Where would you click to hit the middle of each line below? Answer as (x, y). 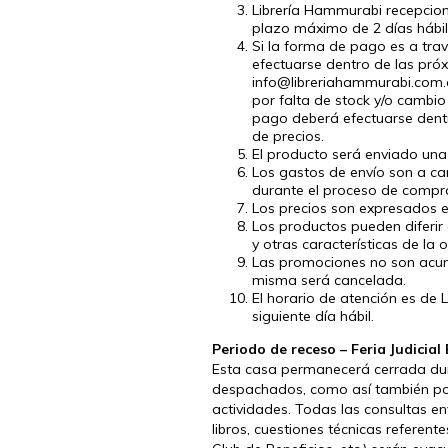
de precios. (288, 135)
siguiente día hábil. (313, 315)
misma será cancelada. (329, 279)
